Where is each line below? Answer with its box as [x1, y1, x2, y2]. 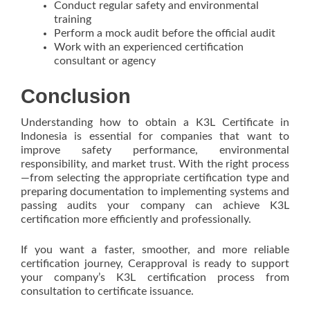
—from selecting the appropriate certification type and [21, 172, 289, 183]
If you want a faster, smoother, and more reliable [21, 244, 289, 255]
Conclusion [21, 85, 131, 107]
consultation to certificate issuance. [21, 286, 194, 297]
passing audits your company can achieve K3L [21, 200, 289, 211]
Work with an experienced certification [54, 42, 244, 53]
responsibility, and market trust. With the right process [21, 158, 289, 170]
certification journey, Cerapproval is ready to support [21, 258, 289, 269]
